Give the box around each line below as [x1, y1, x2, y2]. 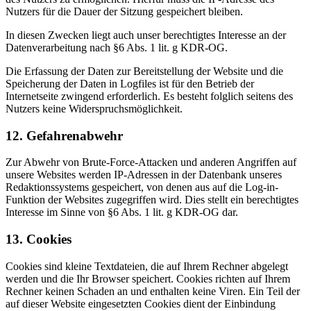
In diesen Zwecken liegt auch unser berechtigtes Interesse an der [6, 28, 286, 41]
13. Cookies [6, 232, 72, 247]
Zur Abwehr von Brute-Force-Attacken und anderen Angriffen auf [6, 156, 296, 169]
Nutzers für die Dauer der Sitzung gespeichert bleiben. [6, 5, 243, 17]
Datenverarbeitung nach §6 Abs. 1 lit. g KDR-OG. [6, 41, 228, 53]
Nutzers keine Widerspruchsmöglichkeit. [6, 102, 183, 115]
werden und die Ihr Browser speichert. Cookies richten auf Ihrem [6, 272, 290, 285]
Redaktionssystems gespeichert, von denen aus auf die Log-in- [6, 181, 278, 194]
